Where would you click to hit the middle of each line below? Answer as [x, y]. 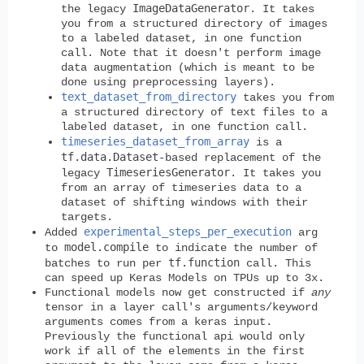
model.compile [106, 247]
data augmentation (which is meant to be [188, 67]
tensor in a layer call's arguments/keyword [181, 307]
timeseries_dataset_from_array [155, 141]
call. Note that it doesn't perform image [191, 52]
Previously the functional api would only [175, 336]
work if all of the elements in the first [175, 351]
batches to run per [106, 263]
